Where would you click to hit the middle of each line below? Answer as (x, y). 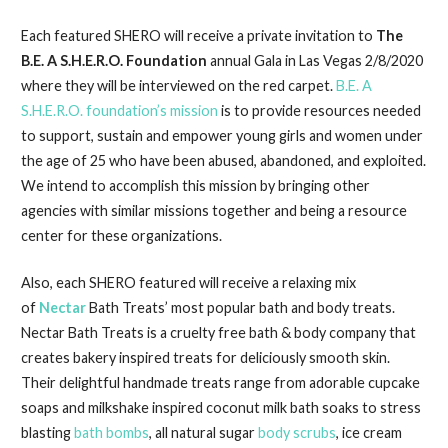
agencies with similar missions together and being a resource (213, 211)
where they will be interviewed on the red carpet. (178, 86)
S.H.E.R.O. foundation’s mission (120, 111)
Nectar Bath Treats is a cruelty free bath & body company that (218, 332)
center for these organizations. (121, 236)
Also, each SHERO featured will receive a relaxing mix (188, 282)
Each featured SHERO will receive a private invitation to (198, 36)
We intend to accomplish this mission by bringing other (195, 186)
